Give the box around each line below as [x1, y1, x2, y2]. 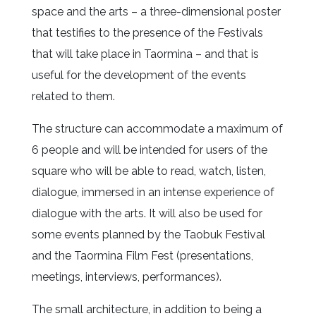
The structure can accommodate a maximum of [31, 121, 283, 135]
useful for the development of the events [31, 68, 246, 82]
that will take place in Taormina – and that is [31, 47, 259, 61]
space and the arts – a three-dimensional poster [31, 4, 281, 18]
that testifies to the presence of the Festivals [31, 25, 263, 39]
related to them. [31, 89, 115, 103]
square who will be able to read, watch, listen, [31, 164, 266, 178]
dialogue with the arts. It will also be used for [31, 206, 262, 220]
